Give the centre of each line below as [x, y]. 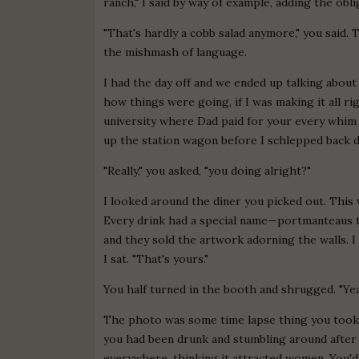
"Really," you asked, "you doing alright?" [208, 170]
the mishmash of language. [175, 52]
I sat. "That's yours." [156, 258]
